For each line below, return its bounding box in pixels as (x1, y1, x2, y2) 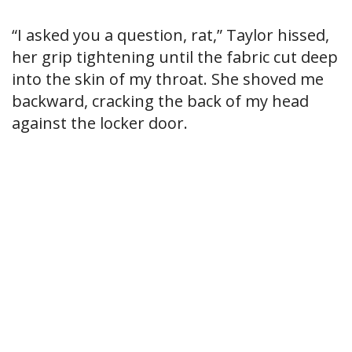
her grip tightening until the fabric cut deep (12, 46, 338, 68)
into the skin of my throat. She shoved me (12, 68, 324, 90)
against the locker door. (12, 112, 188, 134)
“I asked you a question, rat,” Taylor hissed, (12, 24, 329, 46)
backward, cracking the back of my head (12, 90, 309, 112)
